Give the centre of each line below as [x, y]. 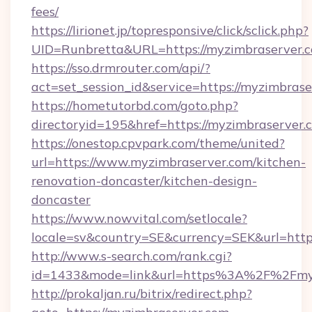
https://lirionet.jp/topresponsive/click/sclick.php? [170, 30]
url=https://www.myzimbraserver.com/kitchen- [169, 162]
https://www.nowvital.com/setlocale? [139, 218]
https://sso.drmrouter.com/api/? [121, 68]
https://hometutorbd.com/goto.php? [135, 106]
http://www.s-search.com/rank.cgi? [132, 256]
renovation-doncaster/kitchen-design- [144, 181]
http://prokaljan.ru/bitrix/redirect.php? [142, 294]
